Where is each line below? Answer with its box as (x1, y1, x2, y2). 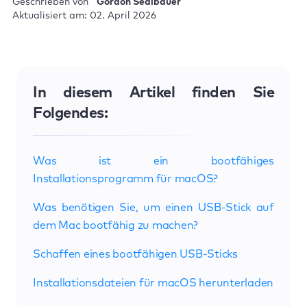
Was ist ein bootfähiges (33, 155, 274, 167)
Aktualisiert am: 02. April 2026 (12, 10, 156, 21)
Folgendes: (33, 106, 108, 121)
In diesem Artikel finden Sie (33, 85, 274, 101)
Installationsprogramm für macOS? (33, 173, 219, 184)
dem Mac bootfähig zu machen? (33, 219, 199, 231)
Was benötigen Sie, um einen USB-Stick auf (33, 201, 274, 213)
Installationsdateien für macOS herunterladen (33, 277, 274, 288)
